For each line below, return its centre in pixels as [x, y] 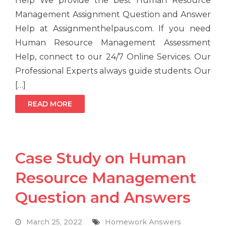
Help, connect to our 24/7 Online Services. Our [113, 57]
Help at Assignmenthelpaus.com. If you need [113, 29]
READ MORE [50, 104]
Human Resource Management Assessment [113, 43]
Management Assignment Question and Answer [113, 15]
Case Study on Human [101, 158]
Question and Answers [103, 198]
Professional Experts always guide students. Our [113, 71]
